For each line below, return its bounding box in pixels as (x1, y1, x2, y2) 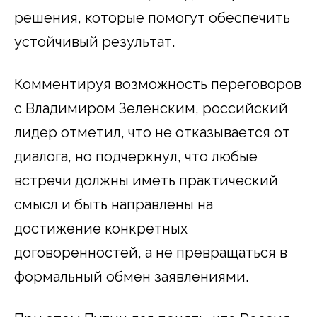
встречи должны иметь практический (14, 172, 278, 190)
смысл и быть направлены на (14, 196, 213, 214)
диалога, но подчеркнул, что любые (14, 148, 258, 166)
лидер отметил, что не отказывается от (14, 124, 290, 142)
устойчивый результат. (14, 33, 175, 51)
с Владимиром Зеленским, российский (14, 100, 288, 117)
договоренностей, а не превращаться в (14, 244, 287, 262)
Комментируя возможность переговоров (14, 76, 301, 93)
